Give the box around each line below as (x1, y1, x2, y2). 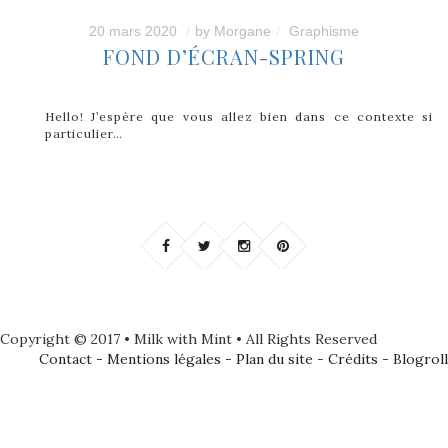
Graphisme (289, 22, 359, 39)
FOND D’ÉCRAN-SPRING (103, 42, 345, 70)
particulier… (45, 125, 123, 141)
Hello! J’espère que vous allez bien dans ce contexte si (45, 108, 433, 124)
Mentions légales (107, 349, 221, 368)
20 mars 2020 (89, 22, 177, 39)
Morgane (214, 22, 271, 39)
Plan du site (236, 349, 313, 368)
